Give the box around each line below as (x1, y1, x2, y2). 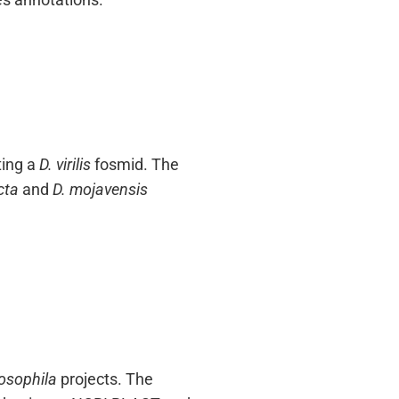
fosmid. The (91, 155, 179, 174)
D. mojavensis (53, 180, 148, 199)
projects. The (57, 370, 153, 388)
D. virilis (39, 155, 91, 174)
